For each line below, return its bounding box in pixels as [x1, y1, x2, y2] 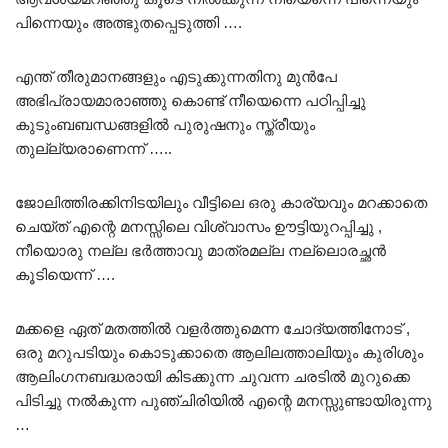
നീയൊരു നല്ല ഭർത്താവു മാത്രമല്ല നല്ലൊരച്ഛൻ [15, 241, 386, 259]
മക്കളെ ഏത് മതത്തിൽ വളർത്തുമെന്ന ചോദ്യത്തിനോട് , [15, 319, 410, 337]
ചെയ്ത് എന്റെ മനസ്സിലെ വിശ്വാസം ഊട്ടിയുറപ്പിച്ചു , [15, 217, 382, 235]
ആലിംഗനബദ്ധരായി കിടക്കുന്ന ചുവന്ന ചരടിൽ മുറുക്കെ [15, 367, 410, 385]
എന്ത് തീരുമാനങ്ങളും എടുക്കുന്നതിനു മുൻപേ [15, 67, 337, 85]
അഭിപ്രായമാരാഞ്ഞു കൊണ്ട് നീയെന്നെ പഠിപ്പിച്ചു [15, 91, 366, 109]
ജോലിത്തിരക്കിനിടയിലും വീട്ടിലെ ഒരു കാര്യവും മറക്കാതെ [15, 193, 427, 211]
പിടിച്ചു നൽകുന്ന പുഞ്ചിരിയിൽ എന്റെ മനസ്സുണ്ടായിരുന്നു [15, 391, 432, 409]
